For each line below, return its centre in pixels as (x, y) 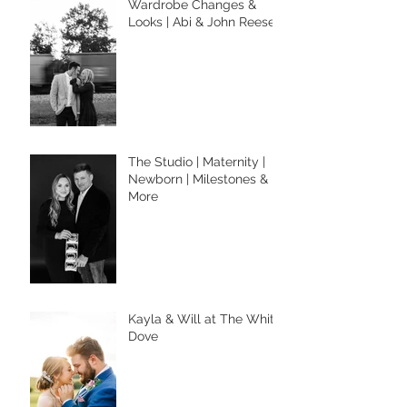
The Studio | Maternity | (197, 162)
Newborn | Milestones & (198, 179)
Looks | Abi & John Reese (202, 22)
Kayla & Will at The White (205, 319)
